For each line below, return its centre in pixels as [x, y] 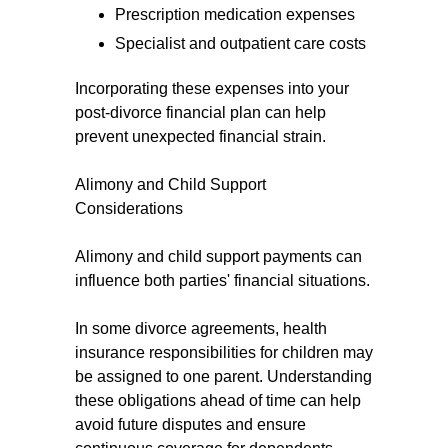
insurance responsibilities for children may [224, 352]
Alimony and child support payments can [218, 256]
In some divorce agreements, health [201, 328]
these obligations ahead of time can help [218, 400]
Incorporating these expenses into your [212, 88]
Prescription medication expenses [235, 14]
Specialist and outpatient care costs [240, 43]
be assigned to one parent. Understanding [223, 376]
